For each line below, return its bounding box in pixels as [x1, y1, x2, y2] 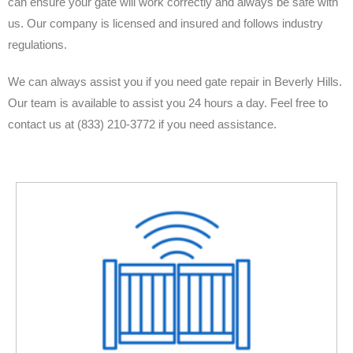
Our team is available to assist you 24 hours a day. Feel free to [8, 95, 328, 110]
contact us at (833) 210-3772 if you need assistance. [8, 117, 277, 131]
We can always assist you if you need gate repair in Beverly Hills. [8, 74, 342, 88]
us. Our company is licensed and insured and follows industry [8, 16, 323, 30]
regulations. [8, 37, 67, 51]
